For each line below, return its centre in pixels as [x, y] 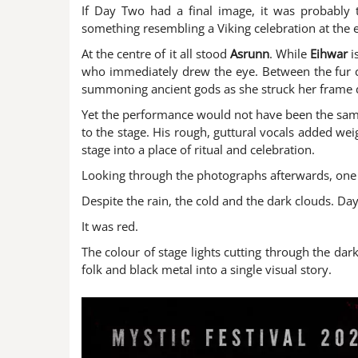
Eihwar [329, 54]
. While [290, 54]
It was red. [110, 227]
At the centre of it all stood [156, 54]
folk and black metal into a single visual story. [207, 270]
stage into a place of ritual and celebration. [198, 150]
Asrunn [249, 54]
